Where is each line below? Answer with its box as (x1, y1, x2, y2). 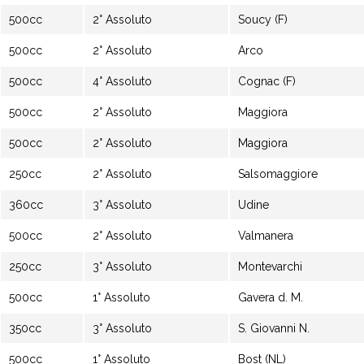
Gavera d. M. (238, 291, 303, 304)
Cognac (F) (238, 75, 296, 88)
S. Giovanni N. (238, 322, 310, 335)
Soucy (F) (238, 13, 288, 26)
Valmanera (238, 229, 293, 242)
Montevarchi (238, 260, 302, 273)
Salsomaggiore (238, 167, 318, 180)
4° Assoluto (93, 75, 152, 88)
